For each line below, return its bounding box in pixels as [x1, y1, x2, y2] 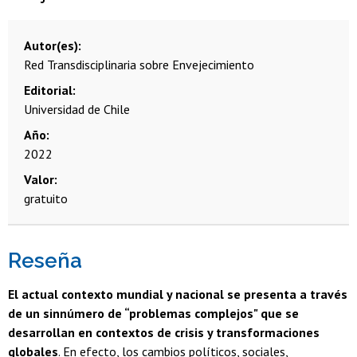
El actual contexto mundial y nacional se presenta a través [8, 286, 347, 303]
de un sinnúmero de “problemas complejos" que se [8, 305, 299, 322]
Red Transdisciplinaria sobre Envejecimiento [24, 57, 254, 73]
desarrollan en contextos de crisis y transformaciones [8, 324, 320, 341]
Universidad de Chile [24, 101, 130, 118]
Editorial [24, 82, 73, 99]
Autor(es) [24, 37, 78, 54]
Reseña [8, 249, 82, 273]
